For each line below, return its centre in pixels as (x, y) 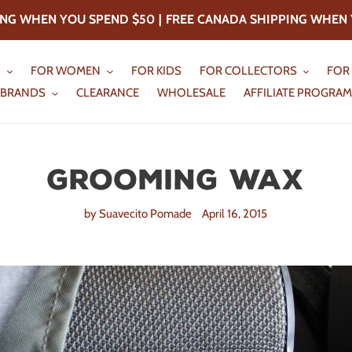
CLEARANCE (107, 93)
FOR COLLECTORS (248, 71)
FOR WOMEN (66, 71)
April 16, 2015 (235, 214)
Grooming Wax (176, 180)
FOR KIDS (156, 71)
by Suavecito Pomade (138, 214)
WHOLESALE (191, 93)
